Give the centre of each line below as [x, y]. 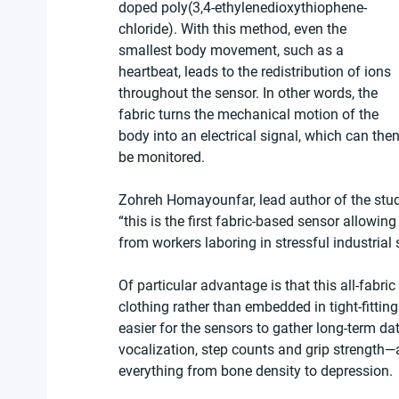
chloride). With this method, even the [234, 29]
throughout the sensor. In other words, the [250, 94]
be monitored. [162, 158]
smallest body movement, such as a [233, 51]
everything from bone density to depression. [256, 371]
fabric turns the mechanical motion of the [250, 115]
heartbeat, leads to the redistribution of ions [256, 72]
